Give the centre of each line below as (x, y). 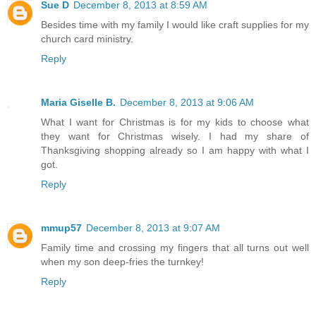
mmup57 (61, 237)
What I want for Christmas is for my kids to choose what (175, 131)
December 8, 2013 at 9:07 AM (153, 237)
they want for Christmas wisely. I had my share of (175, 145)
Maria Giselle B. (78, 111)
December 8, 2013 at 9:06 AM (187, 111)
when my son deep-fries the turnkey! (122, 271)
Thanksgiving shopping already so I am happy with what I (175, 159)
